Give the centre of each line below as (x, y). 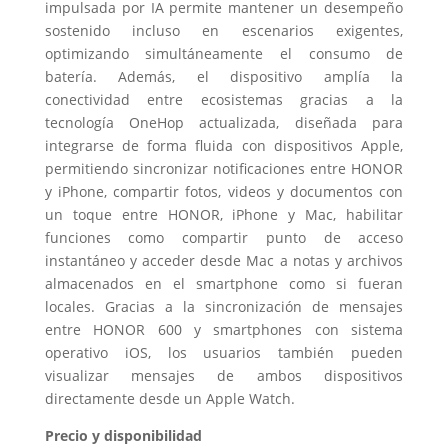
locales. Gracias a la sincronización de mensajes (224, 306)
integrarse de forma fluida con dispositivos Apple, (224, 145)
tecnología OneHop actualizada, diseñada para (224, 122)
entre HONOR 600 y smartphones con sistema (224, 329)
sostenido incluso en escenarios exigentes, (224, 30)
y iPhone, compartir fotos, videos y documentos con (224, 191)
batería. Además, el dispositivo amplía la (224, 76)
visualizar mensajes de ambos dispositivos (224, 375)
